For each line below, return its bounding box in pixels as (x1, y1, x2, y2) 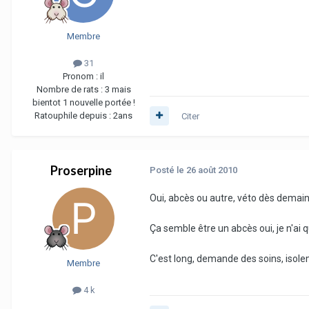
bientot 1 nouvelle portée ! (32, 97, 135, 108)
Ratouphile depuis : (34, 110, 113, 121)
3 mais (104, 83, 131, 94)
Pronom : (63, 70, 100, 81)
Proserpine (50, 162, 112, 178)
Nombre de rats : (36, 83, 105, 94)
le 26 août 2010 (177, 164, 237, 175)
